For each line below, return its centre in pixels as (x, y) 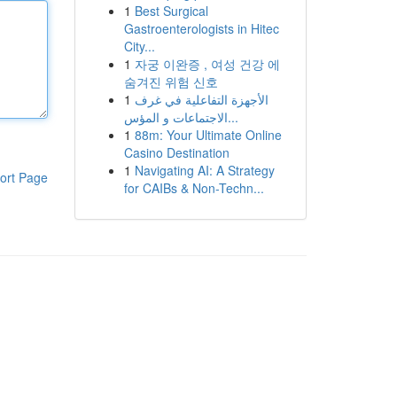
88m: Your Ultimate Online (208, 135)
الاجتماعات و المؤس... (233, 117)
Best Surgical (171, 11)
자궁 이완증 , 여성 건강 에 (207, 64)
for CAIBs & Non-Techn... (194, 188)
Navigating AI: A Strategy (204, 170)
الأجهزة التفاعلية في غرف (201, 99)
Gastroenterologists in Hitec (201, 28)
